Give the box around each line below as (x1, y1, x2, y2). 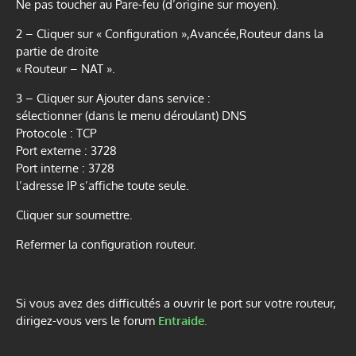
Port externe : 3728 (16, 142, 117, 158)
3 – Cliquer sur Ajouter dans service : (16, 90, 211, 106)
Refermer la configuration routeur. (16, 236, 196, 252)
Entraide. (158, 312, 207, 328)
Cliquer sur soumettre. (16, 207, 133, 222)
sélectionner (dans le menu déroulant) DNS (16, 107, 246, 123)
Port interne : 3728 (16, 160, 114, 176)
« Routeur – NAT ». (16, 60, 115, 76)
